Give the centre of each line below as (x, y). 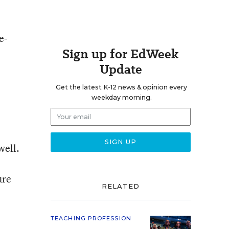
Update (121, 69)
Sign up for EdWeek (121, 54)
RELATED (121, 186)
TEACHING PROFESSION (91, 218)
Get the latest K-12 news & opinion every (121, 87)
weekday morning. (121, 97)
